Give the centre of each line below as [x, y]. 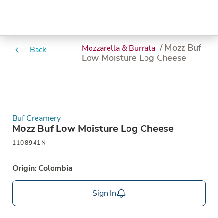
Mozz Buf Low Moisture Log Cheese [93, 129]
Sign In [104, 193]
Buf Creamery [36, 118]
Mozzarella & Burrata [120, 48]
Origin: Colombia [42, 168]
